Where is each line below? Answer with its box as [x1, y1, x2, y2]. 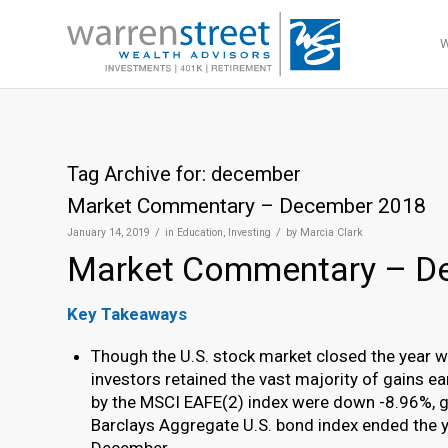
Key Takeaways [67, 304, 187, 325]
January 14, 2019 [67, 226, 150, 239]
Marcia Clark [300, 226, 363, 239]
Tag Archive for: [67, 162, 211, 186]
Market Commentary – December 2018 [67, 194, 426, 218]
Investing [228, 226, 271, 239]
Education [177, 226, 223, 239]
